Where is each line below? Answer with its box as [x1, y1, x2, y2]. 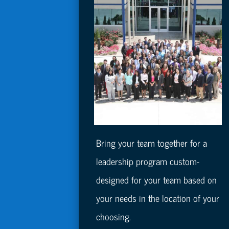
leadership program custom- [96, 153, 200, 169]
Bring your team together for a [96, 135, 208, 151]
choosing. [96, 209, 131, 224]
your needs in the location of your [96, 190, 220, 206]
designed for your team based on [96, 172, 217, 188]
